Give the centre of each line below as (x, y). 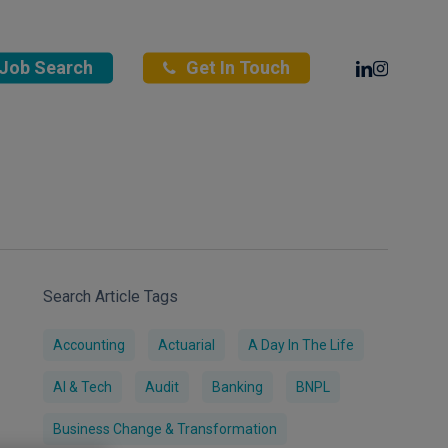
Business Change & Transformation (165, 429)
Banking (238, 387)
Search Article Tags (111, 296)
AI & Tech (83, 387)
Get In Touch (238, 67)
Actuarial (187, 345)
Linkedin (389, 66)
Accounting (89, 345)
